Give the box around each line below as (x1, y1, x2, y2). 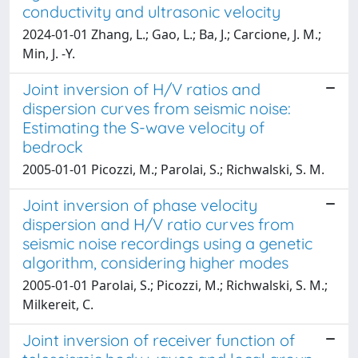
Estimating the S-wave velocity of (22, 117, 265, 137)
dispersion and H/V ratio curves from (22, 213, 294, 234)
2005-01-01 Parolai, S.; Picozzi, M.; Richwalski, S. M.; (22, 276, 328, 294)
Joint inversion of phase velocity (22, 194, 257, 215)
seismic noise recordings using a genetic (22, 233, 312, 253)
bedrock (22, 136, 83, 157)
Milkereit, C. (22, 295, 93, 313)
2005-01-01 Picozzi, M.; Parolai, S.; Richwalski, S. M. (22, 160, 324, 178)
